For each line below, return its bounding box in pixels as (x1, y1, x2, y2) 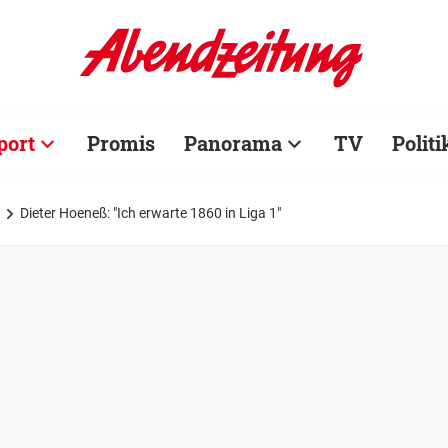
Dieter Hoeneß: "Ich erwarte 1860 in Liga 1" (20, 204, 281, 221)
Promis (87, 130, 155, 156)
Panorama (184, 130, 282, 156)
